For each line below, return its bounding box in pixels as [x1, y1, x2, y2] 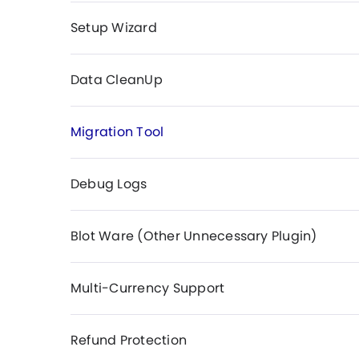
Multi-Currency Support [71, 279, 225, 297]
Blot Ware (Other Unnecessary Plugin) [71, 227, 317, 245]
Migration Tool [71, 123, 164, 141]
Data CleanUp [71, 71, 163, 89]
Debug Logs [71, 175, 147, 193]
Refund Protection [71, 331, 188, 349]
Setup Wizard [71, 18, 157, 37]
